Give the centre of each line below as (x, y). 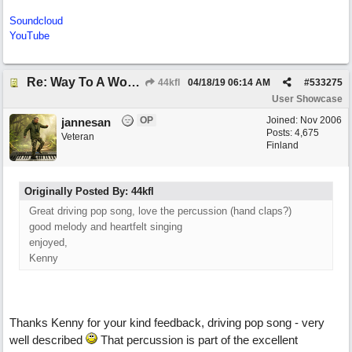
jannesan (86, 122)
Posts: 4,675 (293, 133)
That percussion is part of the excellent (198, 340)
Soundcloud (36, 21)
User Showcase (307, 99)
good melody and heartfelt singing (106, 227)
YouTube (29, 36)
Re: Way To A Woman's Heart (134, 82)
